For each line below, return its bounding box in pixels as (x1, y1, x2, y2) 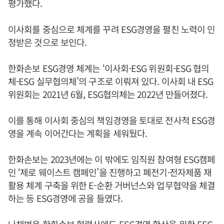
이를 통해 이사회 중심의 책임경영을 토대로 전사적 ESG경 (8, 113, 215, 126)
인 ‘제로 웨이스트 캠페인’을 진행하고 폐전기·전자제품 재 (8, 165, 212, 178)
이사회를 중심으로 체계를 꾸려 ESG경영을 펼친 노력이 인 (8, 22, 215, 35)
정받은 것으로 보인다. (8, 35, 87, 48)
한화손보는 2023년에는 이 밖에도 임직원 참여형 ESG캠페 (8, 152, 215, 165)
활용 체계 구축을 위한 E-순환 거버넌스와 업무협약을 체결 (8, 178, 215, 191)
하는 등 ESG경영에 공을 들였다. (8, 191, 122, 204)
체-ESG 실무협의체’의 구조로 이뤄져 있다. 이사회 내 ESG (8, 74, 213, 87)
